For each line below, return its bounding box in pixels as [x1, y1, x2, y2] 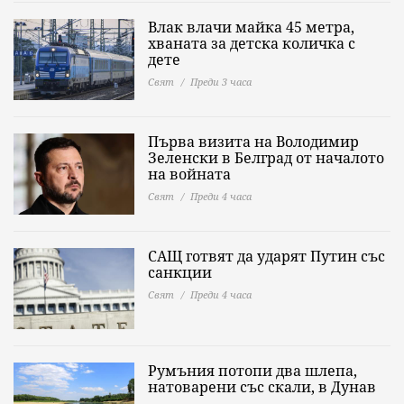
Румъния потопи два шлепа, [148, 361, 357, 381]
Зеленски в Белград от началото [148, 148, 384, 168]
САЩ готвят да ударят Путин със [148, 246, 385, 266]
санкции [148, 262, 212, 282]
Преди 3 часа [190, 75, 252, 88]
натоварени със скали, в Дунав [148, 377, 376, 397]
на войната [148, 164, 231, 184]
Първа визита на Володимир [148, 132, 359, 151]
